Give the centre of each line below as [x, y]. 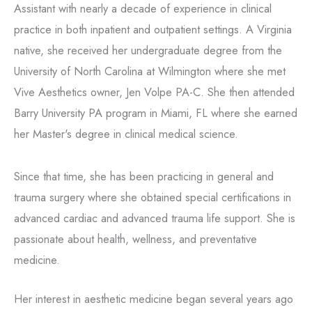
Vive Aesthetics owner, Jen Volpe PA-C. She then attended [154, 92]
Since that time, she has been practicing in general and [144, 177]
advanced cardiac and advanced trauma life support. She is [155, 218]
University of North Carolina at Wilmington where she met [150, 71]
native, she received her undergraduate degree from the [148, 50]
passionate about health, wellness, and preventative [135, 239]
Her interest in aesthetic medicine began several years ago [154, 299]
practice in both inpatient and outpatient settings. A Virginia [153, 29]
